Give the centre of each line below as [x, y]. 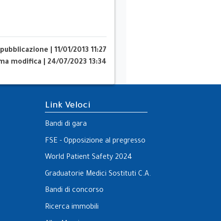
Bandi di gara [66, 125]
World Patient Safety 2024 [88, 158]
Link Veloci [67, 106]
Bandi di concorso [74, 191]
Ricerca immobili [72, 207]
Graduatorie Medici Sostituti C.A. [98, 174]
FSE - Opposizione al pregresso [95, 141]
